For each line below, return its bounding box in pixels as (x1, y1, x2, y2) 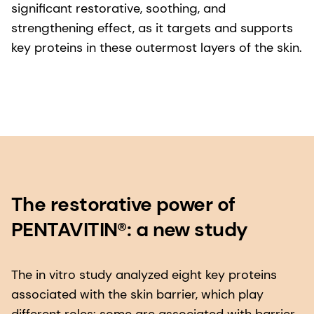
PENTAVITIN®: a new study (11, 217, 248, 243)
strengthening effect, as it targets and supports (11, 20, 293, 37)
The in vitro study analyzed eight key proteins (11, 266, 277, 284)
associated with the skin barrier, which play (11, 286, 264, 303)
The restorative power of (11, 191, 235, 218)
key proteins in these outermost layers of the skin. (11, 39, 302, 57)
